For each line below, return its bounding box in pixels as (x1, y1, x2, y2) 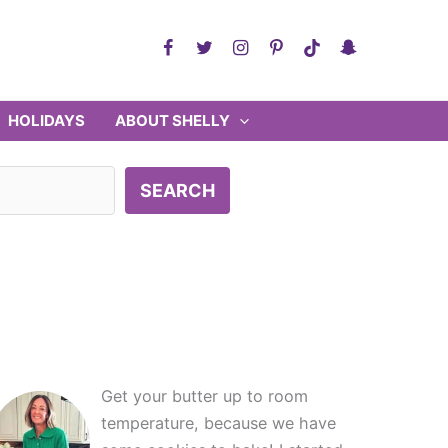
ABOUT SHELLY (115, 111, 231, 130)
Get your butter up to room (101, 386, 309, 406)
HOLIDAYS (8, 111, 86, 130)
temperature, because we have (101, 413, 337, 433)
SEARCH (139, 180, 215, 201)
